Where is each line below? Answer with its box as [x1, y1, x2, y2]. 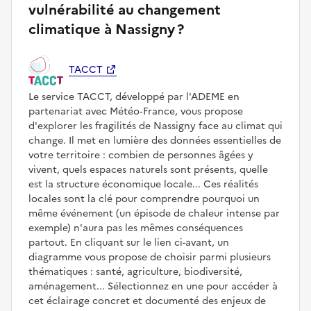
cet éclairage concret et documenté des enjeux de [28, 294, 266, 309]
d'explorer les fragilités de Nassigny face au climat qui [28, 119, 283, 134]
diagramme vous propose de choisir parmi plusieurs [28, 250, 271, 265]
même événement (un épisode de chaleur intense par [28, 206, 280, 221]
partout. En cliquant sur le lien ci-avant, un [28, 235, 229, 251]
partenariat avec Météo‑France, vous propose [28, 104, 243, 119]
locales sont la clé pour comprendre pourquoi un [28, 192, 260, 207]
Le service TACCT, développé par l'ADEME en [28, 90, 239, 105]
